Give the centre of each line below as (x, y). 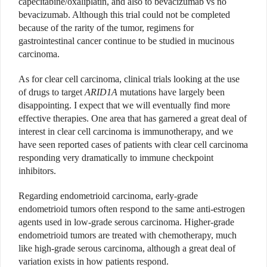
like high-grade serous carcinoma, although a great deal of (127, 249)
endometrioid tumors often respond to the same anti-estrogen (132, 209)
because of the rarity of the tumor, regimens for (106, 28)
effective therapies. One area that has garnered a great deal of (133, 119)
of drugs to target (52, 92)
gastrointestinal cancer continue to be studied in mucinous (126, 41)
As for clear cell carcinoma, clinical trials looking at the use (129, 79)
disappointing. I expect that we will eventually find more (124, 105)
